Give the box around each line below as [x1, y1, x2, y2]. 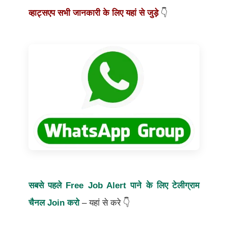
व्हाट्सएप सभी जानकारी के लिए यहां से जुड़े [28, 8, 161, 18]
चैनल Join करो [28, 198, 79, 208]
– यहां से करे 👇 [81, 198, 130, 208]
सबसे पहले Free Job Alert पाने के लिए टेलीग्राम [28, 181, 200, 191]
